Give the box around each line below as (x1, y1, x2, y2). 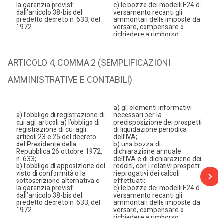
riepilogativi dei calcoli (113, 169, 180, 177)
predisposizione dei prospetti (113, 118, 202, 126)
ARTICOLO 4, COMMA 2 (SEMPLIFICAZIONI (7, 57, 171, 68)
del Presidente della (16, 140, 76, 148)
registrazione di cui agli (16, 126, 86, 133)
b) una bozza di (113, 140, 161, 148)
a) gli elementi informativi (113, 104, 192, 111)
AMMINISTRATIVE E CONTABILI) (7, 74, 132, 85)
